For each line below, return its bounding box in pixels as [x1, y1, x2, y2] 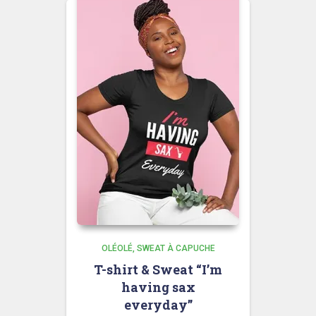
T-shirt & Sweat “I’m [94, 261, 222, 278]
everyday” [123, 296, 193, 313]
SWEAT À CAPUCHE [136, 243, 215, 253]
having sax [121, 279, 195, 296]
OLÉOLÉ [101, 243, 133, 253]
